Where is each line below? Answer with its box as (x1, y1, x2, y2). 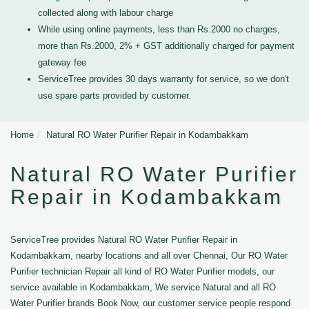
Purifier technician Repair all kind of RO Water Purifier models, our (10, 266, 275, 277)
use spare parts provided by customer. (38, 90, 191, 101)
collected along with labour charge (38, 8, 173, 18)
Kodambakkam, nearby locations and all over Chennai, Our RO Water (10, 250, 288, 261)
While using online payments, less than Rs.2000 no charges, (38, 24, 280, 34)
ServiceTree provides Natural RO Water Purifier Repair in (10, 235, 237, 245)
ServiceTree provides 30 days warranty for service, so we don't (38, 74, 289, 84)
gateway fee (38, 57, 86, 68)
